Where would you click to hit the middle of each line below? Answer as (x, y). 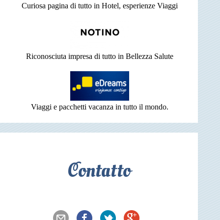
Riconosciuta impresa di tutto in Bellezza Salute (99, 56)
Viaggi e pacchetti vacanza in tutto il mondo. (99, 107)
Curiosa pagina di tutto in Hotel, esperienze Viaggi (99, 6)
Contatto (99, 171)
